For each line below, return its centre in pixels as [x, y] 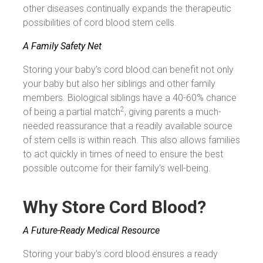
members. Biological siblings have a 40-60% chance [130, 98]
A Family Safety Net [62, 46]
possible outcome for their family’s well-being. [117, 168]
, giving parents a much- [173, 112]
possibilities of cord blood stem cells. [100, 23]
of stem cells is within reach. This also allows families [131, 140]
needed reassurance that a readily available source [128, 126]
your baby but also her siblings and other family [119, 84]
